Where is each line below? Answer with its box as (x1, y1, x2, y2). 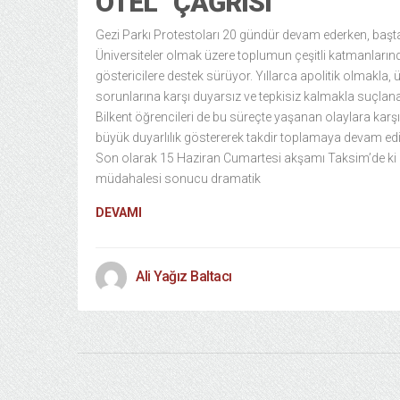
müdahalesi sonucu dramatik (96, 171, 261, 186)
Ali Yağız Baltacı (136, 268, 232, 285)
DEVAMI (96, 205, 142, 220)
